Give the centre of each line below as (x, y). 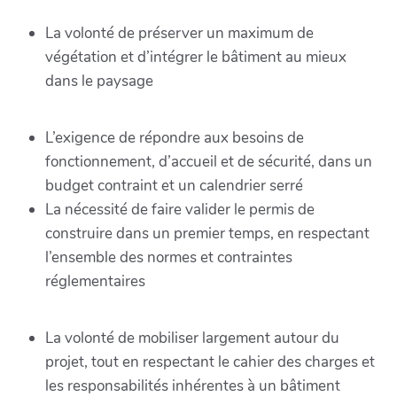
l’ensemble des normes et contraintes (169, 257)
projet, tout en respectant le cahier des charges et (210, 362)
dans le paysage (99, 81)
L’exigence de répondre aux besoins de (175, 138)
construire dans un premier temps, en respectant (207, 234)
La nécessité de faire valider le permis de (180, 210)
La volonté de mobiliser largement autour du (192, 338)
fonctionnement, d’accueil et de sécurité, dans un (209, 162)
